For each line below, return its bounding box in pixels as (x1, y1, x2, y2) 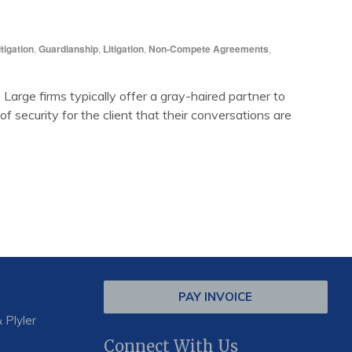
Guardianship (38, 41, 98, 56)
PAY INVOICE (178, 288, 253, 304)
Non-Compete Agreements (148, 41, 269, 56)
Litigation (103, 41, 144, 56)
